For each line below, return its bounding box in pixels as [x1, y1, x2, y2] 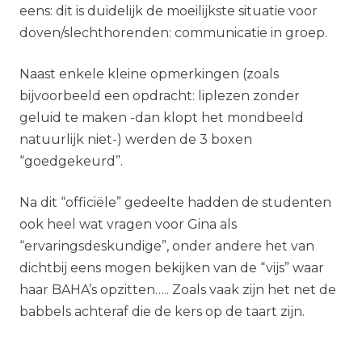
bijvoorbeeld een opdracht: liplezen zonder [19, 88, 300, 103]
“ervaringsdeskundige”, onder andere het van [19, 238, 314, 254]
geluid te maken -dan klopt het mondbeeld [19, 110, 304, 125]
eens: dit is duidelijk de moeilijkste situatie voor [19, 3, 318, 19]
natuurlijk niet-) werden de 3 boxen [19, 132, 252, 147]
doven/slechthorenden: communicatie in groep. [19, 25, 327, 40]
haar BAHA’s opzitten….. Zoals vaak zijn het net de [19, 282, 336, 297]
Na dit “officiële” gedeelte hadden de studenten [19, 195, 331, 210]
